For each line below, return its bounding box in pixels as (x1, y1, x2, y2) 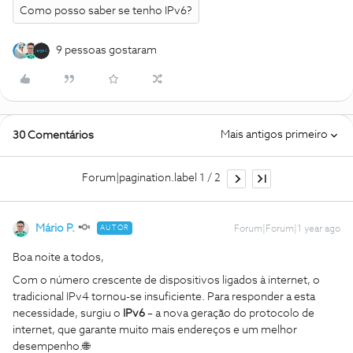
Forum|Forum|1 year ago (234, 224, 340, 234)
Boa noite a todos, (13, 251, 106, 263)
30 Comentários (13, 129, 94, 141)
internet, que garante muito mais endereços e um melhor (13, 324, 297, 336)
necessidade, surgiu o (13, 307, 123, 319)
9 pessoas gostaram (56, 44, 157, 56)
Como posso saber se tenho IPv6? (20, 5, 192, 17)
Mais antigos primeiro (221, 128, 328, 140)
